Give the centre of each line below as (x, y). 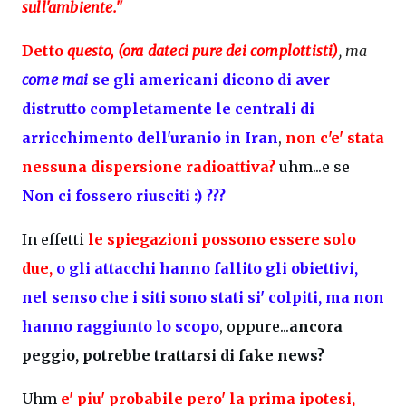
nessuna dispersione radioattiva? (150, 166)
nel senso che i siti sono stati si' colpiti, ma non (203, 297)
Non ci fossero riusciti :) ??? (124, 195)
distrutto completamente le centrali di (168, 108)
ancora (316, 326)
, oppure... (254, 326)
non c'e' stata (335, 137)
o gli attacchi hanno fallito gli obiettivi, (207, 268)
